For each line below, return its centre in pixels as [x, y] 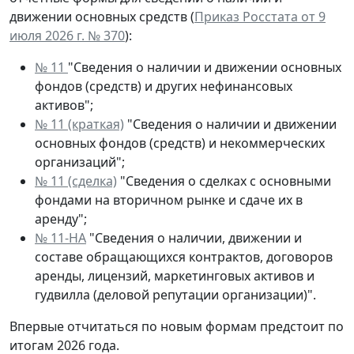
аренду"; [61, 218]
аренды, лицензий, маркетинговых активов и [175, 275]
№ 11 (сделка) [76, 181]
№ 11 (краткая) [79, 124]
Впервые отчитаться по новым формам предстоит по [177, 326]
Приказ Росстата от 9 [260, 16]
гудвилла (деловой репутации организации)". [175, 294]
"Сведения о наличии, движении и [194, 237]
